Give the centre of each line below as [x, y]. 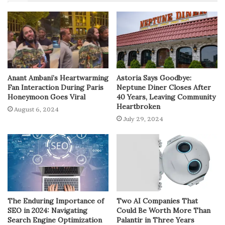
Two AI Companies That [157, 201]
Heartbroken [138, 107]
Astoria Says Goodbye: [154, 78]
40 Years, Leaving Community [166, 97]
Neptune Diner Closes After [164, 88]
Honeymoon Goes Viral [46, 97]
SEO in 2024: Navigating [47, 210]
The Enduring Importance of [56, 201]
